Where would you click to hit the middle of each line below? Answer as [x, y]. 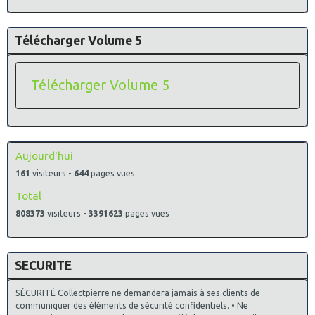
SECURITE [43, 265]
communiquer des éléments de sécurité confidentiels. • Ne [132, 305]
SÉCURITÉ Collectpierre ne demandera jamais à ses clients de [138, 292]
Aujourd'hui [44, 155]
